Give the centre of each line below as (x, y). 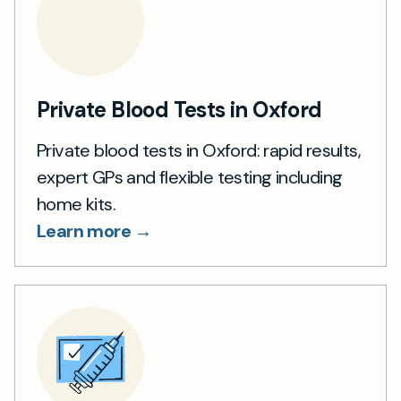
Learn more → (94, 231)
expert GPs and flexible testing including (190, 177)
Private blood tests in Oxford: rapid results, (199, 150)
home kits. (77, 204)
